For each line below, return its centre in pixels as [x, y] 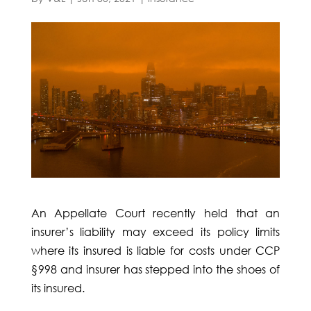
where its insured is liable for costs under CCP [155, 251]
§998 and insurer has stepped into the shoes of [155, 270]
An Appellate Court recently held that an [155, 213]
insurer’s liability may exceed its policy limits [155, 232]
